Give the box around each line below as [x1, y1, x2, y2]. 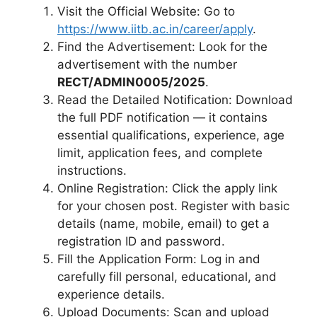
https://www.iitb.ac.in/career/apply [57, 22, 253, 36]
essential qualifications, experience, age [57, 128, 284, 142]
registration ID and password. [57, 234, 225, 248]
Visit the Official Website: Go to [57, 4, 235, 18]
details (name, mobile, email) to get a [57, 217, 270, 231]
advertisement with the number [57, 57, 237, 71]
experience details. [57, 287, 165, 301]
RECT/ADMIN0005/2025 [57, 75, 205, 89]
